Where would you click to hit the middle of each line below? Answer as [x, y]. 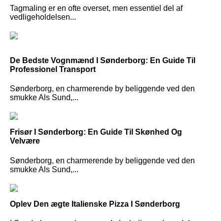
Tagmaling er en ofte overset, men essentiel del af [96, 8]
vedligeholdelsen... [43, 17]
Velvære [25, 141]
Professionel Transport [53, 69]
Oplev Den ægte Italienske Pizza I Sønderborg [95, 204]
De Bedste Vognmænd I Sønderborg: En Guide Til [103, 60]
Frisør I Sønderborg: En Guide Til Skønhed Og [96, 132]
